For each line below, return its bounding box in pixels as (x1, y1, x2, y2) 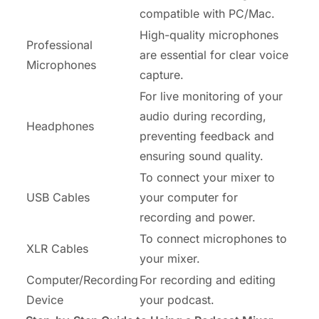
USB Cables (26, 190, 90, 205)
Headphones (26, 119, 94, 134)
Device (26, 293, 63, 308)
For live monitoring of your (140, 89, 283, 104)
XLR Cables (26, 241, 88, 256)
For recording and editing (140, 273, 276, 288)
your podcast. (140, 293, 214, 308)
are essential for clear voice (140, 48, 288, 63)
